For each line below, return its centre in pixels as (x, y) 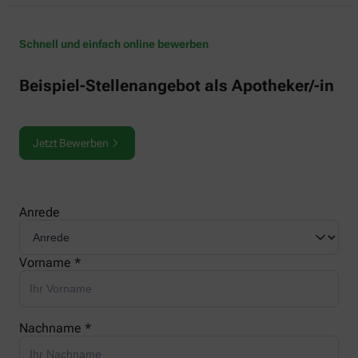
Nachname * (55, 328)
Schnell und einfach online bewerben (114, 44)
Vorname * (50, 263)
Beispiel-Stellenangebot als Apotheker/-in (177, 85)
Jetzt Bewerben (71, 143)
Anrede (40, 213)
